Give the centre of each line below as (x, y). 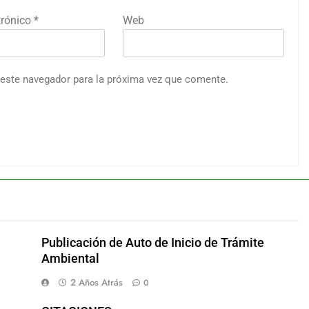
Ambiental (70, 258)
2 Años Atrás (96, 282)
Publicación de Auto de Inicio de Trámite (152, 242)
